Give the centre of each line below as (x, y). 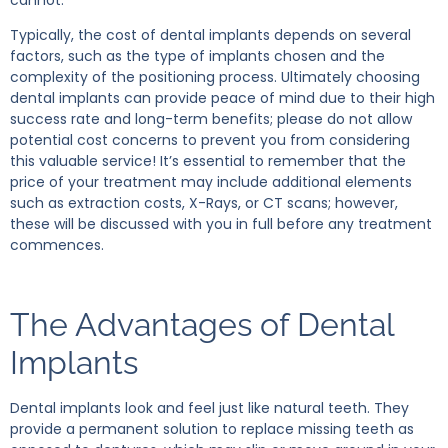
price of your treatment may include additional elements (211, 182)
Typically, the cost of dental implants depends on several (210, 35)
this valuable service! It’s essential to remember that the (208, 161)
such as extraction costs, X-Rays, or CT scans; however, (204, 203)
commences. (57, 245)
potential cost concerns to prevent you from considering (210, 140)
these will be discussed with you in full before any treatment (221, 224)
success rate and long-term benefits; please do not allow (211, 119)
